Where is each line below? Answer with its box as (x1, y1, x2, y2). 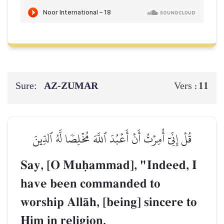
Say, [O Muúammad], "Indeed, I (20, 157, 197, 173)
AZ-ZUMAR (44, 77, 100, 95)
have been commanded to (20, 176, 160, 192)
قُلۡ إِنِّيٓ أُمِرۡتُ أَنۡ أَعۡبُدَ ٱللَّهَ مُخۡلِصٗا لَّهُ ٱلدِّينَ (32, 127, 191, 150)
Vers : (174, 80, 198, 92)
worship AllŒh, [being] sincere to (20, 194, 197, 210)
